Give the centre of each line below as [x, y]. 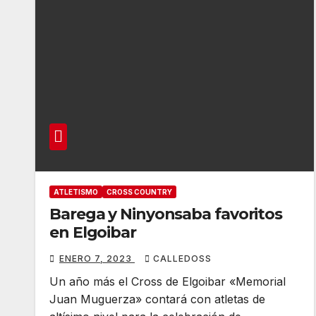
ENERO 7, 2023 [97, 259]
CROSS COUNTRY [139, 192]
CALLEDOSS [182, 259]
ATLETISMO [76, 192]
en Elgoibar [93, 232]
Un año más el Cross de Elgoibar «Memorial [168, 281]
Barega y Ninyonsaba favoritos [166, 214]
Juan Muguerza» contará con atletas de [157, 299]
